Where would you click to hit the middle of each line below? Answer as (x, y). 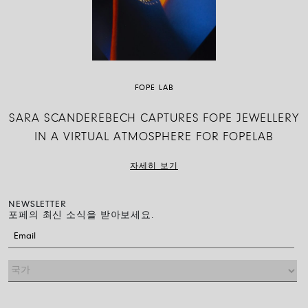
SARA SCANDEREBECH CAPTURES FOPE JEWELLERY (154, 119)
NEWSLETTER (37, 205)
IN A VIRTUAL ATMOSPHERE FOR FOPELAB (154, 137)
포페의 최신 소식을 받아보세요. (81, 216)
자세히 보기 (154, 166)
